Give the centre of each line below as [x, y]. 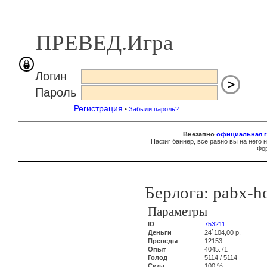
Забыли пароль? [154, 109]
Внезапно [200, 134]
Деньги [159, 232]
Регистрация [98, 108]
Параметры [177, 212]
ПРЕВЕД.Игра [104, 43]
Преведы [162, 241]
